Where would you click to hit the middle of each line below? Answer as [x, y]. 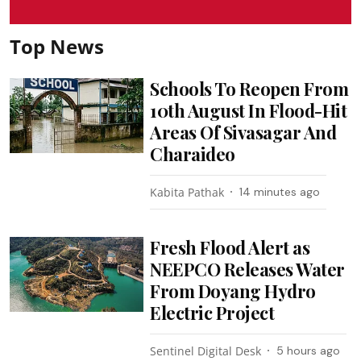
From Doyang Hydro [233, 290]
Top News [57, 46]
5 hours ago [309, 350]
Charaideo [193, 154]
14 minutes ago [280, 191]
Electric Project [212, 312]
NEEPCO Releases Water [247, 269]
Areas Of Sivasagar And [243, 132]
